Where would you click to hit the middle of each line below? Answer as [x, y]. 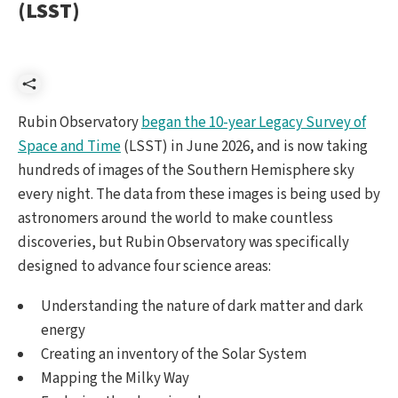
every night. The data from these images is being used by [199, 195]
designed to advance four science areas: [144, 267]
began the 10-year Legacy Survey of [254, 123]
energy [64, 330]
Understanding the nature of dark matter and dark [203, 306]
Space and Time [69, 147]
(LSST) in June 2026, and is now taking [244, 147]
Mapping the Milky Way [115, 378]
